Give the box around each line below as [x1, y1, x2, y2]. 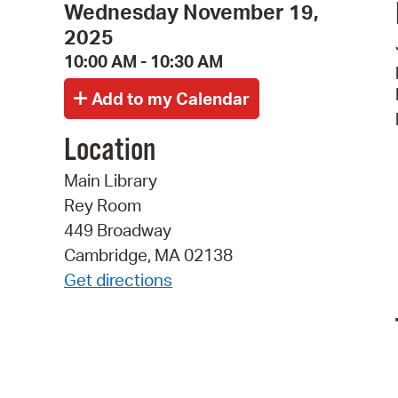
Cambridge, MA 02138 [64, 244, 233, 267]
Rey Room [64, 195, 141, 217]
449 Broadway [64, 219, 171, 242]
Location [64, 131, 155, 171]
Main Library [64, 170, 157, 192]
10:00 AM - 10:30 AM [64, 50, 223, 72]
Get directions [64, 269, 172, 291]
